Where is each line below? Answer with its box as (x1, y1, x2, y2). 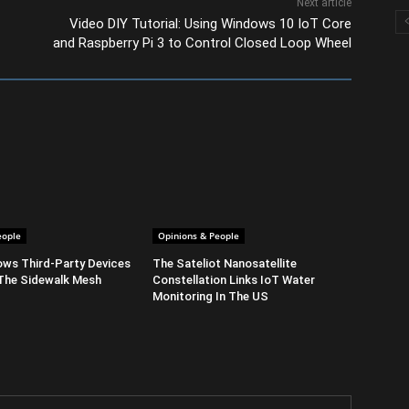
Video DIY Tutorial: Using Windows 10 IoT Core (69, 15, 352, 32)
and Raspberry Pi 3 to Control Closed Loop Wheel (53, 34, 352, 51)
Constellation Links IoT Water (152, 272, 315, 287)
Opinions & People (157, 228, 239, 242)
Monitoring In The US (152, 288, 268, 303)
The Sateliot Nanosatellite (152, 256, 297, 270)
